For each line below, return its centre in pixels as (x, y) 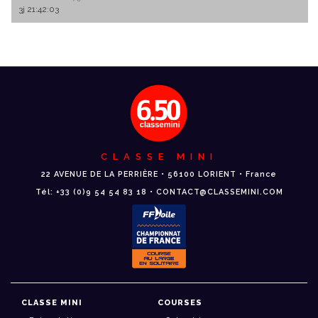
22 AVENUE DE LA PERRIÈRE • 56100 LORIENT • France (159, 175)
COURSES (180, 303)
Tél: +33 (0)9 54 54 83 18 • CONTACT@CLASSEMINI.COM (159, 192)
